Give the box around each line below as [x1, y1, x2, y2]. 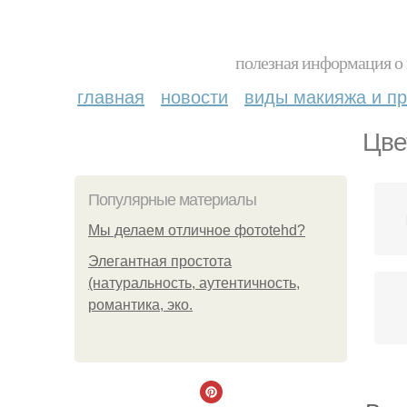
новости [161, 83, 228, 109]
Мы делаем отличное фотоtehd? [88, 223, 305, 238]
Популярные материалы [88, 191, 256, 209]
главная [77, 83, 144, 109]
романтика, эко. [88, 297, 193, 313]
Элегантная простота [88, 253, 232, 269]
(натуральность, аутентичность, [88, 275, 300, 291]
